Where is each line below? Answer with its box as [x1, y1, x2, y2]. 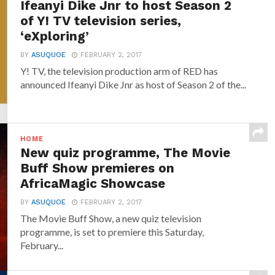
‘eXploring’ [20, 28, 90, 44]
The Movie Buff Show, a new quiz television [20, 212, 202, 224]
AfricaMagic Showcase [20, 176, 166, 191]
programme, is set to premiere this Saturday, [20, 225, 204, 238]
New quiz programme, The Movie [20, 145, 231, 160]
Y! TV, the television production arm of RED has [20, 64, 219, 77]
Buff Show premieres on [20, 160, 175, 176]
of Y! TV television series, [20, 13, 182, 28]
